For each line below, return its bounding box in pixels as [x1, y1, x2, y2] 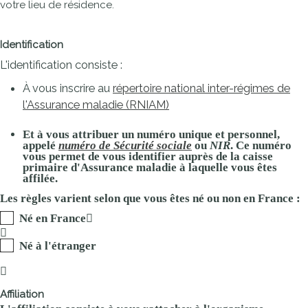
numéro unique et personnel [137, 128, 277, 142]
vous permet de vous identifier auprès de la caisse [23, 150, 273, 164]
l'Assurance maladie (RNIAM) [23, 98, 169, 112]
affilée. [23, 172, 58, 186]
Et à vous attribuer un [23, 128, 137, 142]
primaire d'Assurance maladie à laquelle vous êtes [23, 161, 277, 175]
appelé [23, 139, 58, 153]
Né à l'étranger [19, 239, 97, 253]
